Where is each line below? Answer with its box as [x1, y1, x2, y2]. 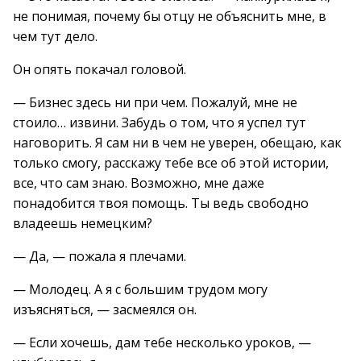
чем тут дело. [13, 27, 98, 45]
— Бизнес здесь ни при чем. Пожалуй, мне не [13, 93, 297, 111]
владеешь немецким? [13, 214, 152, 232]
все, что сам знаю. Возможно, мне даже [13, 174, 264, 192]
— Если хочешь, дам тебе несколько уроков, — [13, 334, 311, 351]
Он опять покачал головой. [13, 60, 186, 78]
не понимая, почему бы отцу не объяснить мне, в [13, 7, 326, 25]
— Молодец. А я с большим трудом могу [13, 280, 268, 298]
